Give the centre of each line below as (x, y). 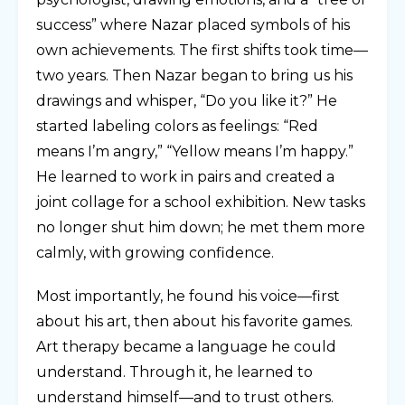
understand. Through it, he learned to (174, 372)
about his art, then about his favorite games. (194, 321)
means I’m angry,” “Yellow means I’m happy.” (195, 151)
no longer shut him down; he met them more (201, 227)
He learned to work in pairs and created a (185, 176)
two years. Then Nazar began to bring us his (194, 75)
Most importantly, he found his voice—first (188, 296)
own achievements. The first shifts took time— (202, 50)
